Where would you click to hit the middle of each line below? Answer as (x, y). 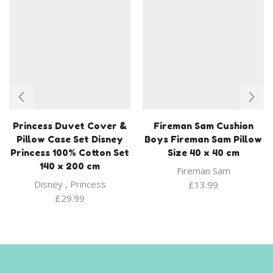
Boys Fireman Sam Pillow (203, 139)
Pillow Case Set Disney (70, 139)
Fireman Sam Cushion (203, 126)
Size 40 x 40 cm (203, 152)
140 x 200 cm (70, 166)
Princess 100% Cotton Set (70, 152)
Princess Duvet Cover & (70, 126)
